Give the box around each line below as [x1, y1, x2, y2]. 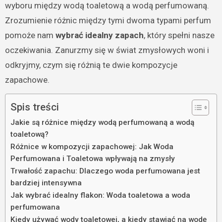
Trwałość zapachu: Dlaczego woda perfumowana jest [10, 166, 200, 175]
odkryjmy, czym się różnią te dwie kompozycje [4, 59, 177, 70]
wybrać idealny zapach [55, 30, 144, 40]
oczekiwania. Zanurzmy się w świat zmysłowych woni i [4, 45, 209, 55]
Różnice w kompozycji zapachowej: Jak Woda [10, 142, 173, 151]
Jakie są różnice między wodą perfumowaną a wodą [10, 117, 194, 127]
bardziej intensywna [10, 178, 82, 187]
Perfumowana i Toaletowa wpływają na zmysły [10, 154, 175, 163]
